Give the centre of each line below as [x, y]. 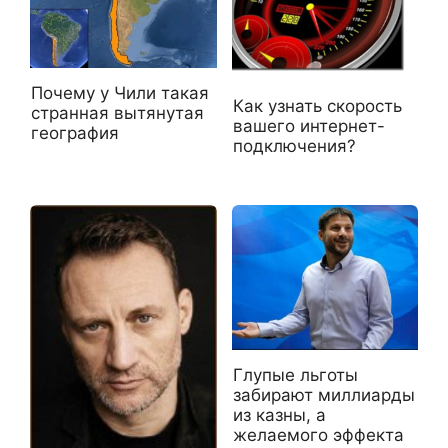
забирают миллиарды [323, 394]
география [75, 132]
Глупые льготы [295, 374]
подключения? [294, 146]
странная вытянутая [117, 112]
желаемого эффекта [318, 434]
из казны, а [279, 414]
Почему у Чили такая [120, 92]
